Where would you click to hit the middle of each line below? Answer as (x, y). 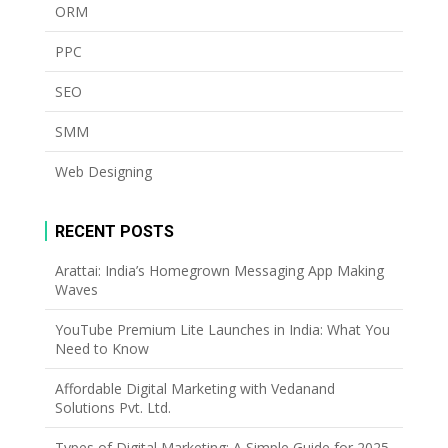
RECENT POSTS (114, 231)
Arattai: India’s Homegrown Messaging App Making (219, 270)
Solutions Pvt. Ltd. (112, 407)
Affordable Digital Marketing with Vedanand (194, 388)
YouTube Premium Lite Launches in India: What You (222, 329)
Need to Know (101, 348)
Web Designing (103, 171)
